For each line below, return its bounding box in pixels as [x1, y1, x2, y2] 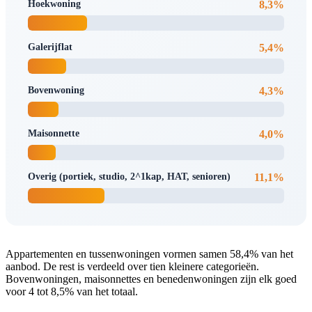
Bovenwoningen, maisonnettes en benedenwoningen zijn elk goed [6, 272, 297, 285]
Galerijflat [28, 41, 72, 52]
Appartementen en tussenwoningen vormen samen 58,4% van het [6, 247, 293, 260]
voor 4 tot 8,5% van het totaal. [6, 285, 138, 297]
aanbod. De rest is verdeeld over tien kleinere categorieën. [6, 260, 259, 272]
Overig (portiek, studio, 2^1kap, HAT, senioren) [28, 171, 231, 182]
